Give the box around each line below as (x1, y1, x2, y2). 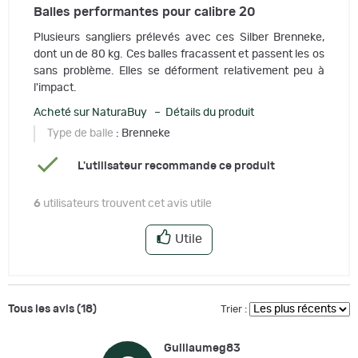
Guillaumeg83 (164, 342, 241, 354)
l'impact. (34, 82, 77, 93)
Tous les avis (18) (8, 303, 97, 315)
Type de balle (47, 127, 113, 139)
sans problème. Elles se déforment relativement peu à (34, 65, 324, 77)
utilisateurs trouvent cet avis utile (41, 197, 212, 209)
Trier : (221, 304, 247, 315)
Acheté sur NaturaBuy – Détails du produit (34, 106, 254, 118)
